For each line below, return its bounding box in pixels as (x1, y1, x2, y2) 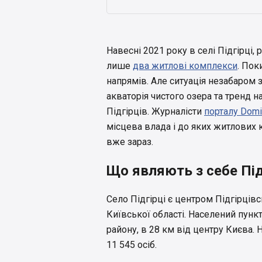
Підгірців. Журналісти (106, 106, 204, 118)
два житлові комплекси (133, 60, 237, 72)
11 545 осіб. (106, 239, 159, 251)
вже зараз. (106, 136, 153, 148)
